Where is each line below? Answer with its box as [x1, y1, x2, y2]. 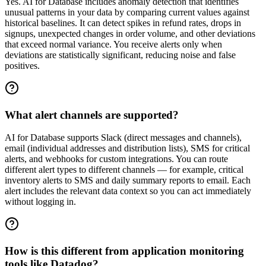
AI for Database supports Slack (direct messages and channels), [5, 132, 242, 143]
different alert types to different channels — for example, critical [5, 164, 243, 175]
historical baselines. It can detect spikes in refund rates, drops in [5, 18, 241, 28]
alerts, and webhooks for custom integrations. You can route [5, 154, 228, 164]
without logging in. [5, 197, 76, 207]
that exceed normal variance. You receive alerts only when [5, 39, 222, 49]
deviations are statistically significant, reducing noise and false [5, 50, 236, 60]
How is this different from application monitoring [5, 245, 244, 258]
